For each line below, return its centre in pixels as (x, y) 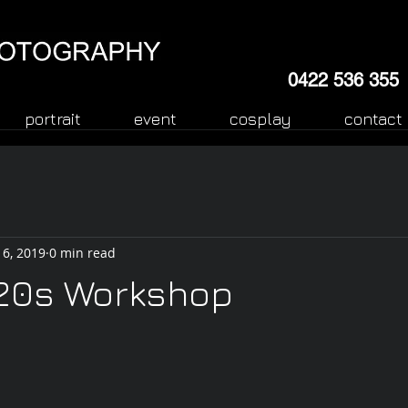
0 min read (82, 252)
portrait (53, 119)
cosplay (260, 119)
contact (373, 119)
